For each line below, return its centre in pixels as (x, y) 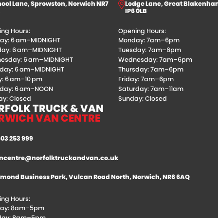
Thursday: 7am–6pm (151, 70)
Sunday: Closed (143, 99)
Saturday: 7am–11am (151, 89)
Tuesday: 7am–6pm (150, 50)
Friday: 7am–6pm (146, 79)
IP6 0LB (136, 11)
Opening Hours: (142, 31)
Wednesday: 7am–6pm (155, 60)
